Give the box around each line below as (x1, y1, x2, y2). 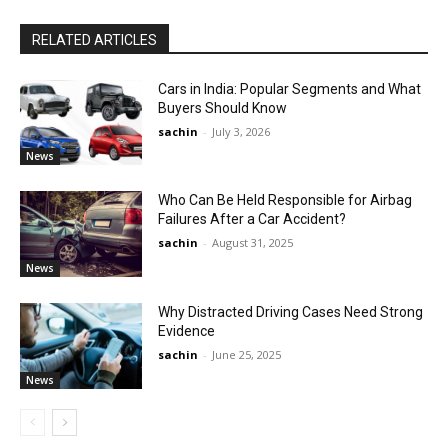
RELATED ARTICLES (32, 31, 157, 48)
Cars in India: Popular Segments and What (158, 80, 422, 97)
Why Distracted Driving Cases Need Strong (158, 303, 424, 320)
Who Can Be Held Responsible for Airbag (158, 192, 413, 209)
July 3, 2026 (212, 123, 271, 139)
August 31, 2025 (212, 235, 294, 251)
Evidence (158, 322, 216, 339)
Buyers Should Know (158, 99, 288, 116)
